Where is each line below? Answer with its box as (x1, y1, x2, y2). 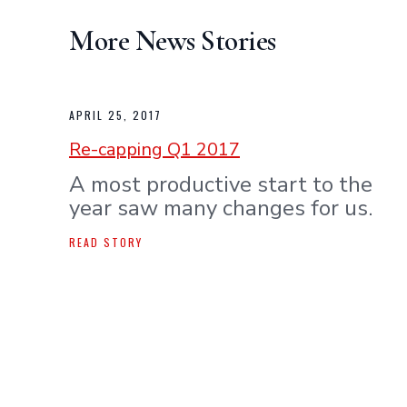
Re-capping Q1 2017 (69, 136, 240, 162)
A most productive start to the (69, 169, 372, 199)
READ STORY (69, 234, 143, 251)
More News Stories (69, 22, 276, 58)
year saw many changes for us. (69, 193, 372, 223)
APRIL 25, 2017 (69, 106, 162, 123)
